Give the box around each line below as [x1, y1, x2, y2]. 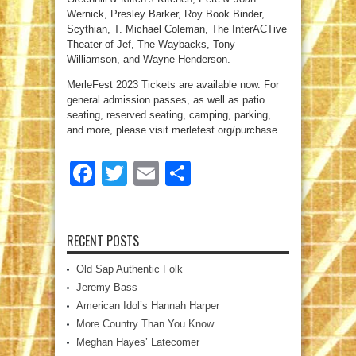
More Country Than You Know [76, 318, 214, 331]
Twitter [127, 159, 203, 188]
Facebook [95, 159, 208, 188]
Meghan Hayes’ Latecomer [76, 336, 199, 349]
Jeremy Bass [76, 281, 137, 294]
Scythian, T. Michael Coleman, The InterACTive [67, 23, 287, 36]
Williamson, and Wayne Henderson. [67, 53, 230, 66]
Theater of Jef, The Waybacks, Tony [67, 38, 235, 51]
